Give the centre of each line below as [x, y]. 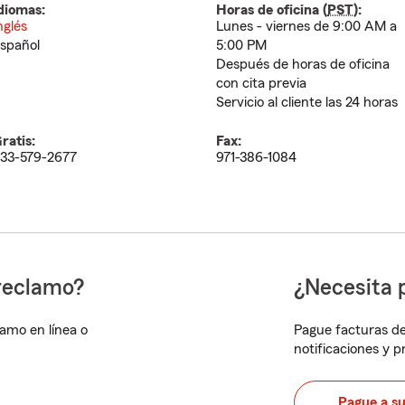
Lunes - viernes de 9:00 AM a [306, 26]
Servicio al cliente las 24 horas [307, 102]
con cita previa [261, 83]
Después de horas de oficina [303, 64]
